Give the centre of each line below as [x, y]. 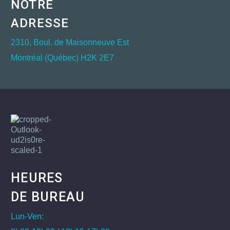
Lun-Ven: [27, 217]
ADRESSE [40, 23]
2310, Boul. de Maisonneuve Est [70, 43]
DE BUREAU [48, 197]
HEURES [37, 178]
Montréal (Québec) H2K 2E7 [62, 58]
